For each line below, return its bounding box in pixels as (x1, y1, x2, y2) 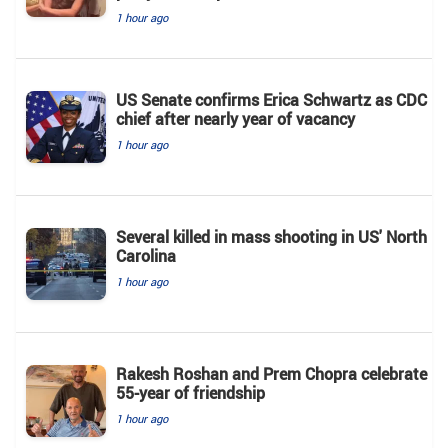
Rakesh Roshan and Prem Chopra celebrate (116, 363, 427, 386)
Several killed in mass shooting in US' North (116, 226, 427, 249)
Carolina (116, 245, 176, 268)
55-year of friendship (116, 382, 265, 405)
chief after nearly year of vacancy (116, 108, 355, 131)
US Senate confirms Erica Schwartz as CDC (116, 89, 427, 112)
